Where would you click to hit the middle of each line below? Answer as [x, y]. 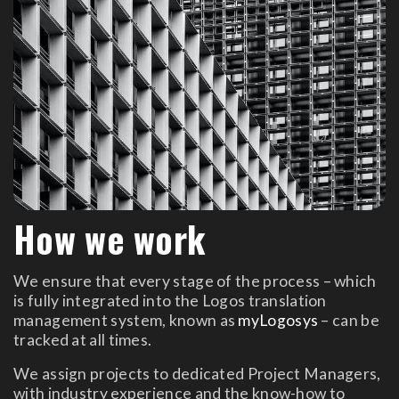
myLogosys [278, 320]
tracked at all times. [83, 339]
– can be [349, 320]
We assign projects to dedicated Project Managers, [197, 373]
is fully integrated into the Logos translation [170, 300]
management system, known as [126, 320]
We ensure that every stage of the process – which [195, 281]
